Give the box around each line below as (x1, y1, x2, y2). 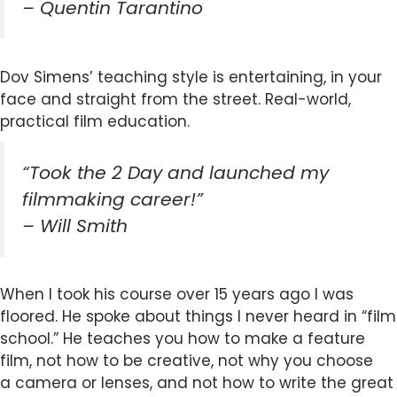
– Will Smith (22, 213, 128, 238)
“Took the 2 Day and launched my (22, 160, 329, 185)
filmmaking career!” (22, 186, 203, 212)
